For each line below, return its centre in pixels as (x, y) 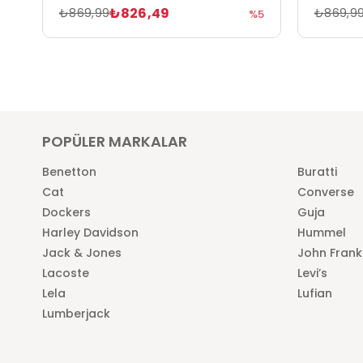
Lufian (315, 293)
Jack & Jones (82, 252)
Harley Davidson (90, 232)
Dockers (66, 212)
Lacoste (66, 273)
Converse (326, 192)
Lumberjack (76, 313)
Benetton (69, 171)
